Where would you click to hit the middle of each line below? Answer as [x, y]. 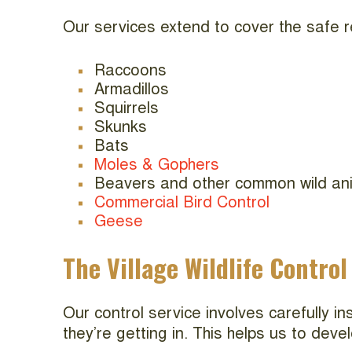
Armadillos [132, 90]
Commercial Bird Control [182, 203]
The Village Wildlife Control [205, 268]
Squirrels [126, 109]
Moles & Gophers [157, 166]
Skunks [121, 128]
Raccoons [130, 71]
